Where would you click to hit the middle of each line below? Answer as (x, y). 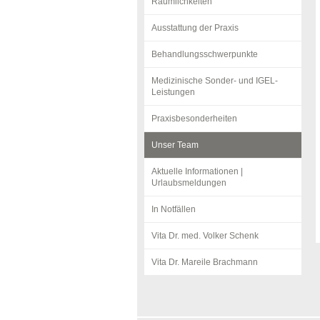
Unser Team (175, 145)
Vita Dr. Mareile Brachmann (205, 262)
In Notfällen (174, 209)
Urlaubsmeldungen (189, 183)
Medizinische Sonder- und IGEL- (215, 81)
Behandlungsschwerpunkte (205, 54)
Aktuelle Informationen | (197, 171)
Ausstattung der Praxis (195, 28)
